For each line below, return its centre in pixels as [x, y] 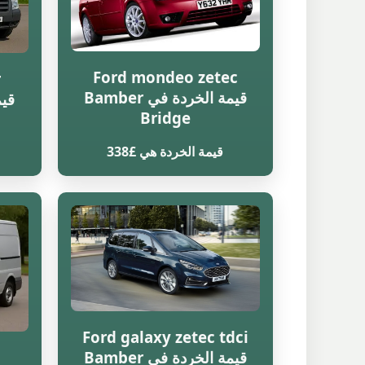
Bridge [165, 117]
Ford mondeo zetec [165, 77]
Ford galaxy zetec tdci [165, 336]
